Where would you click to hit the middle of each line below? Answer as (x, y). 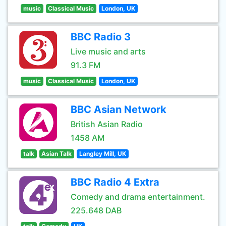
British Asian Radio (107, 124)
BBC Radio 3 (101, 37)
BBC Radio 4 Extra (115, 182)
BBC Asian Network (119, 109)
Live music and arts (108, 51)
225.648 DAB (96, 210)
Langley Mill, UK (102, 154)
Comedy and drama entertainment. (138, 197)
